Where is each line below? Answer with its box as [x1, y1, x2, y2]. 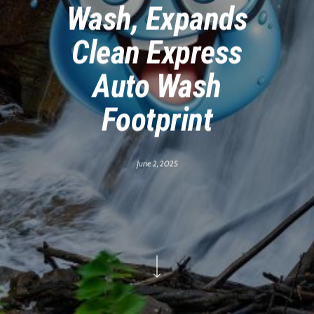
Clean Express [71, 34, 243, 71]
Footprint [101, 101, 213, 139]
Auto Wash [93, 67, 221, 105]
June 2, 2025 [136, 158, 178, 169]
